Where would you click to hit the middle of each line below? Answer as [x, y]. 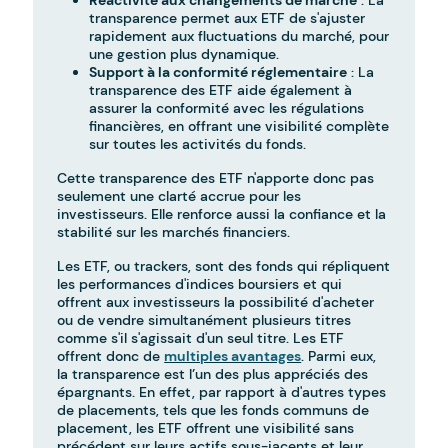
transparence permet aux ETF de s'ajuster [227, 18]
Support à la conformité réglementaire [218, 72]
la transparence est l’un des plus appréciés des [213, 374]
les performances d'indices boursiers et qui [200, 284]
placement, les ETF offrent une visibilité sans [206, 428]
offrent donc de [111, 356]
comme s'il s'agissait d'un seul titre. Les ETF [201, 338]
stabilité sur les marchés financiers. [174, 232]
